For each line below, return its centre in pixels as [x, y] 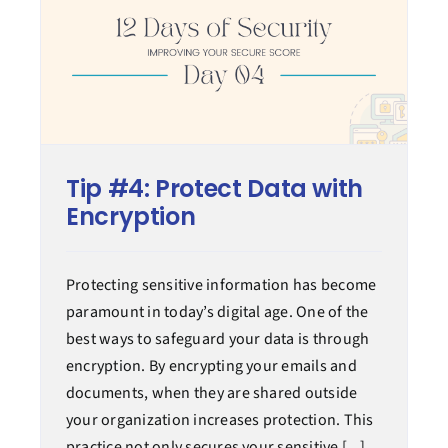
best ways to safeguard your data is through [217, 339]
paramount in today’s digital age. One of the [217, 312]
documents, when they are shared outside [211, 393]
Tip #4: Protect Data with [214, 189]
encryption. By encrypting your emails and [211, 366]
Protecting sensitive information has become [221, 285]
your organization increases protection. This [219, 420]
